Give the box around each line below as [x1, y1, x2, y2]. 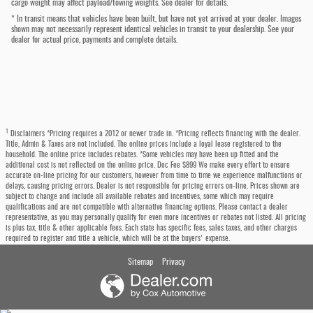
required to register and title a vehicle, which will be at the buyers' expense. [6, 235, 230, 243]
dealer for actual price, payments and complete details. [11, 36, 177, 45]
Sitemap [128, 258, 153, 267]
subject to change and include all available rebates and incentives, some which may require [6, 194, 274, 201]
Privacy [162, 258, 185, 267]
